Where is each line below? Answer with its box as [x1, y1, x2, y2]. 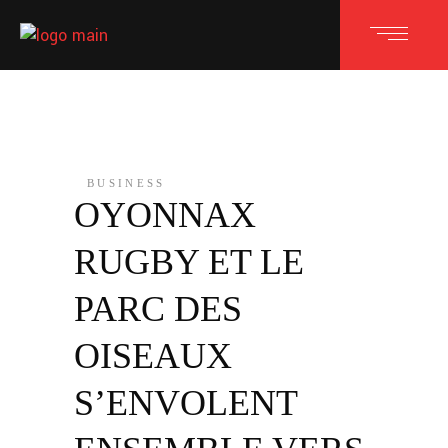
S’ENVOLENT [74, 383, 297, 423]
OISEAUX [74, 336, 232, 376]
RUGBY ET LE [74, 242, 304, 282]
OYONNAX [74, 195, 256, 235]
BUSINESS [87, 177, 166, 189]
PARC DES [74, 289, 242, 329]
